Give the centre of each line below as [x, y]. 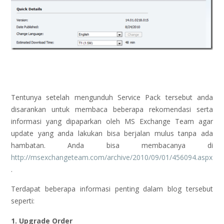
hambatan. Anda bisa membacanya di [112, 145]
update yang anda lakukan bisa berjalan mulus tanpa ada [112, 133]
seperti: [23, 201]
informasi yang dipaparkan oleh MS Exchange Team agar [112, 121]
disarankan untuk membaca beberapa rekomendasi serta [112, 109]
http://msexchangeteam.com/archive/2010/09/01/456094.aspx [112, 157]
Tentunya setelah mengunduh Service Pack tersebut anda [112, 97]
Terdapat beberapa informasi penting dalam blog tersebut [112, 189]
